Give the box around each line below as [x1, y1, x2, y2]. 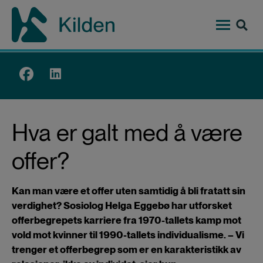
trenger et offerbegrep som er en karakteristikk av [12, 243, 241, 255]
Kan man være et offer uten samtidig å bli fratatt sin [12, 184, 245, 197]
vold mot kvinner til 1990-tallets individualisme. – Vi [12, 228, 244, 241]
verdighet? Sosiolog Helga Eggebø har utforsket [12, 199, 232, 211]
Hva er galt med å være [12, 118, 242, 147]
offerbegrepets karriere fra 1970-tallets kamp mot [12, 214, 241, 226]
